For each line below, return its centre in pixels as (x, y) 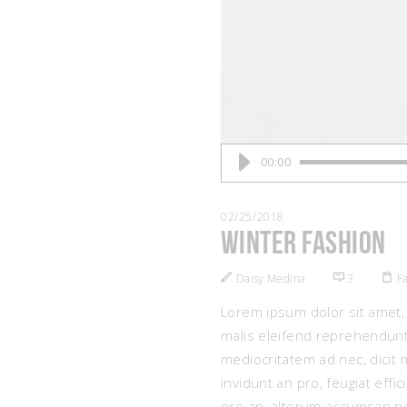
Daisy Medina (271, 279)
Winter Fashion (303, 246)
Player (240, 179)
